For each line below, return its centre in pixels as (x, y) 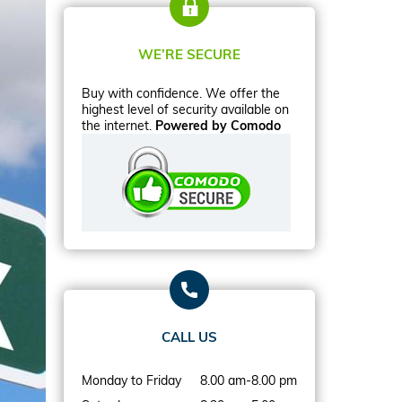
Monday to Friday (131, 380)
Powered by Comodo (218, 125)
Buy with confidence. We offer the (181, 93)
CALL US (189, 337)
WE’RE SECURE (189, 55)
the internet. (118, 125)
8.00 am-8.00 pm (249, 380)
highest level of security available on (185, 109)
